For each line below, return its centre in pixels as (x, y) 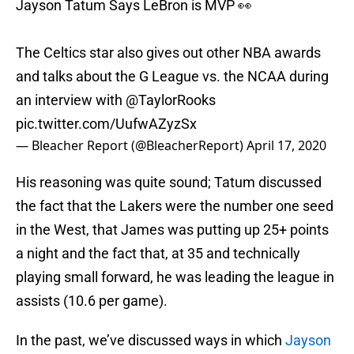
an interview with (71, 100)
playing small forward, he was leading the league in (175, 277)
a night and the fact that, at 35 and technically (158, 254)
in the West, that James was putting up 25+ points (172, 230)
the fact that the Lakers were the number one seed (175, 206)
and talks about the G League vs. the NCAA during (172, 77)
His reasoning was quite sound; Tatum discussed (169, 183)
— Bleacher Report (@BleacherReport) (131, 146)
